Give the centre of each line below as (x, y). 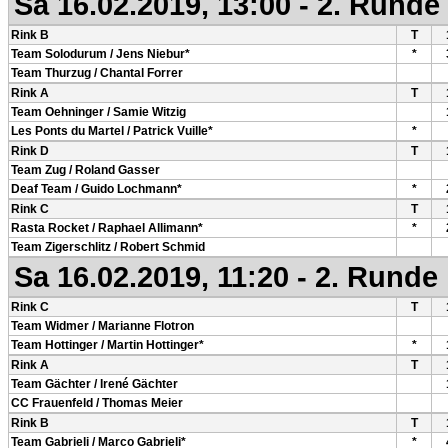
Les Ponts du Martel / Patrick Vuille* (112, 131)
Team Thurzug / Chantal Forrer (97, 73)
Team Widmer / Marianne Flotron (102, 326)
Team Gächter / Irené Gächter (94, 384)
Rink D (30, 151)
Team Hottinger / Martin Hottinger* (107, 345)
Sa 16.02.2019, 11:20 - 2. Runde (226, 276)
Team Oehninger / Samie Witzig (98, 112)
